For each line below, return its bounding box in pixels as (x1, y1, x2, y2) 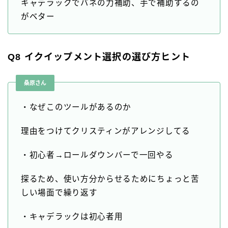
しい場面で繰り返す (21, 188, 98, 197)
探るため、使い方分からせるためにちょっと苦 (21, 175, 199, 184)
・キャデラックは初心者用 (21, 212, 123, 221)
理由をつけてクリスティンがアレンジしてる (21, 127, 190, 136)
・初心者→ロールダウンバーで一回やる (21, 151, 174, 160)
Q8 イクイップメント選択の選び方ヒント (8, 52, 191, 63)
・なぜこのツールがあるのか (21, 103, 132, 112)
